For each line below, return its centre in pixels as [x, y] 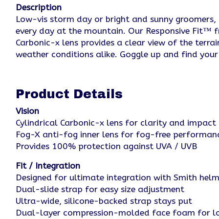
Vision [27, 111]
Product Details [69, 94]
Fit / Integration [48, 166]
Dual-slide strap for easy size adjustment [100, 190]
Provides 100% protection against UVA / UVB [106, 146]
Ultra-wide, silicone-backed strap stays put [104, 201]
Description [39, 8]
